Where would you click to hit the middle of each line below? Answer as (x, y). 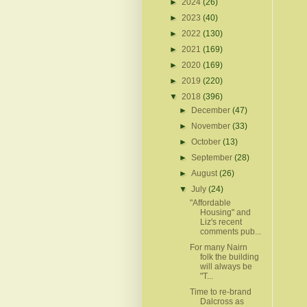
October (207, 142)
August (206, 173)
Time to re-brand (220, 292)
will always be (226, 266)
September (213, 157)
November (212, 126)
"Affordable (210, 202)
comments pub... (230, 231)
